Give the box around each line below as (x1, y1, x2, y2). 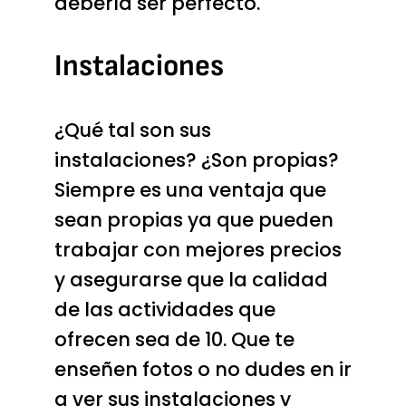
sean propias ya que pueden (53, 206, 333, 233)
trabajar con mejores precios (53, 236, 342, 263)
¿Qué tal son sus (53, 116, 211, 143)
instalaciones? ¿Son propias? (53, 146, 339, 173)
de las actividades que (53, 295, 275, 323)
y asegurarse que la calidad (53, 266, 328, 293)
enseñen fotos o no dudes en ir (53, 355, 352, 382)
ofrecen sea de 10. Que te (53, 325, 295, 353)
